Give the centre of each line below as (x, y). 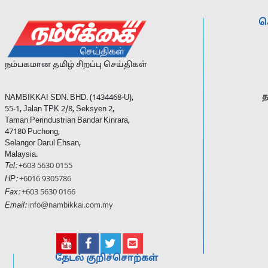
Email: (16, 206)
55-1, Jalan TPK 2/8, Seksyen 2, (60, 109)
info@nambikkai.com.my (71, 206)
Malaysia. (21, 155)
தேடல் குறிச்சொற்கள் (106, 259)
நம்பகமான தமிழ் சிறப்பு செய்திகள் (76, 65)
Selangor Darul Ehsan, (43, 144)
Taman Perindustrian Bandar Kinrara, (67, 121)
